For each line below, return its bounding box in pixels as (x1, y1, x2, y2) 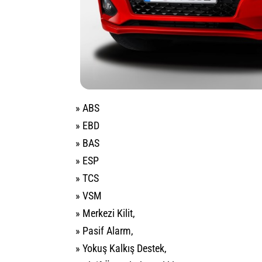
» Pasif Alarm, (75, 225, 133, 237)
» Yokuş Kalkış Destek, (75, 242, 167, 255)
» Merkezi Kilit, (75, 207, 135, 220)
